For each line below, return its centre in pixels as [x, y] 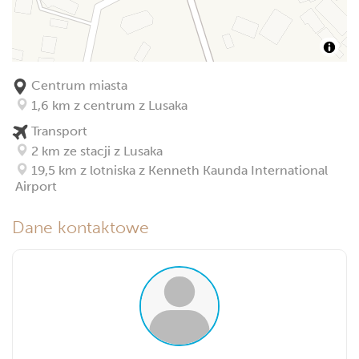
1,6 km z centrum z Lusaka [108, 105]
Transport [58, 131]
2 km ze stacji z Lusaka [95, 151]
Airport [36, 186]
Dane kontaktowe [81, 227]
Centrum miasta [78, 85]
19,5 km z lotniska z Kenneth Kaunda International [178, 170]
